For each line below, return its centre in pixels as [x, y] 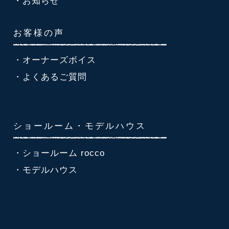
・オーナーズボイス [55, 60]
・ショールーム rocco [59, 153]
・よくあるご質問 [50, 77]
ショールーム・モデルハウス [80, 126]
